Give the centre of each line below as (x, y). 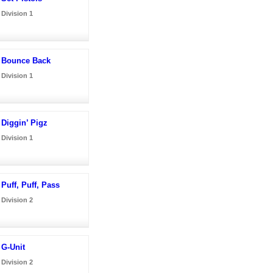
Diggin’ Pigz (24, 122)
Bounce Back (26, 60)
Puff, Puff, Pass (30, 185)
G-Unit (13, 247)
